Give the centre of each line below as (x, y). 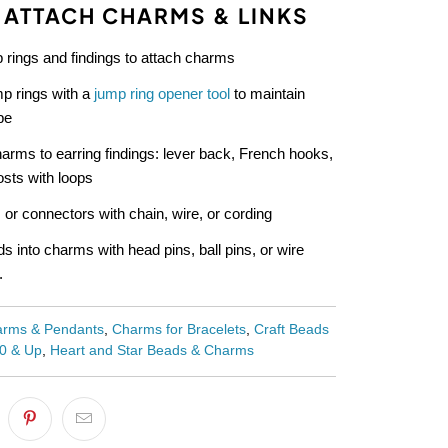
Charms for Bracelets (179, 329)
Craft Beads (291, 329)
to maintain (267, 93)
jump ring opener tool (162, 93)
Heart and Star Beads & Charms (152, 350)
